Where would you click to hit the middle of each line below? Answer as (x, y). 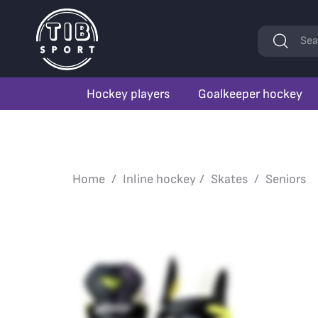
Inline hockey (159, 179)
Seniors (286, 179)
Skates (229, 179)
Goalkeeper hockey (250, 94)
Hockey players (128, 94)
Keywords (284, 34)
